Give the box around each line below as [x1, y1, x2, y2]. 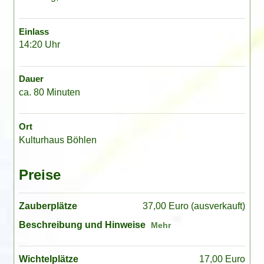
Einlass [18, 26, 49, 37]
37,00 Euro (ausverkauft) [143, 201, 246, 212]
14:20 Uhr [18, 39, 60, 50]
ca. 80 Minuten [18, 87, 80, 97]
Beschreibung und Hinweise [18, 219, 146, 230]
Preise [18, 167, 61, 183]
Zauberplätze [18, 201, 77, 212]
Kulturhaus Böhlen [18, 134, 97, 145]
